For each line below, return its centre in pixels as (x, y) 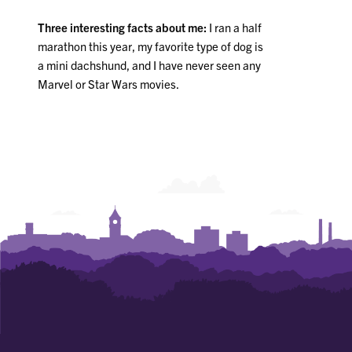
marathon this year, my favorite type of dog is (151, 46)
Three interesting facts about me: (124, 27)
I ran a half (236, 27)
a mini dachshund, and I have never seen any (150, 65)
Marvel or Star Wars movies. (109, 84)
